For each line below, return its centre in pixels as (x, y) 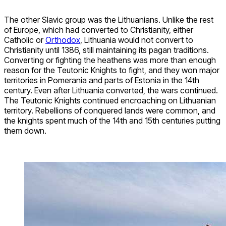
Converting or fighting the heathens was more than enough (110, 60)
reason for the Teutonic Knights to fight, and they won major (112, 70)
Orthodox (63, 40)
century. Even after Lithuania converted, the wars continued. (111, 91)
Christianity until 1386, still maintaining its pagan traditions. (106, 50)
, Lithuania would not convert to (137, 40)
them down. (25, 131)
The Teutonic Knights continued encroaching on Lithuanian (110, 101)
